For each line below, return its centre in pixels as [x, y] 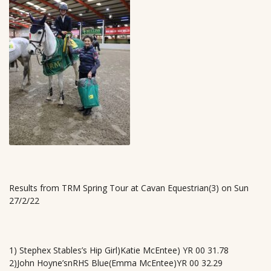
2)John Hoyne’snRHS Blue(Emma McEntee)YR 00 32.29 [116, 263]
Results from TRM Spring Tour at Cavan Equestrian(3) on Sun [129, 188]
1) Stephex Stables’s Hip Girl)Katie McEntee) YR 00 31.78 [119, 250]
